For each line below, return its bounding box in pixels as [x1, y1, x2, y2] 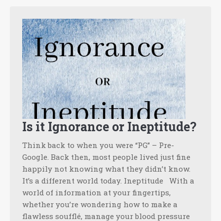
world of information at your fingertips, [22, 187, 171, 198]
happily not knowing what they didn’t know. [22, 164, 190, 174]
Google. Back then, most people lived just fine [22, 152, 190, 162]
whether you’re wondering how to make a [22, 199, 178, 210]
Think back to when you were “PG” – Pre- [22, 140, 174, 150]
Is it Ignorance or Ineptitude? [22, 118, 196, 135]
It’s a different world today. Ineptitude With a [22, 176, 194, 186]
